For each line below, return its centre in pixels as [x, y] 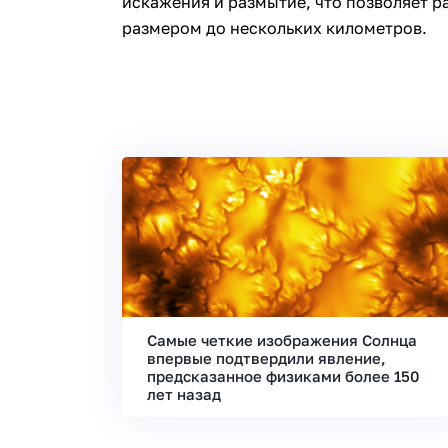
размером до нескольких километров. [274, 28]
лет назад [184, 394]
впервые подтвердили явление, [266, 358]
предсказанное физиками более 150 [283, 376]
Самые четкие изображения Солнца [282, 340]
